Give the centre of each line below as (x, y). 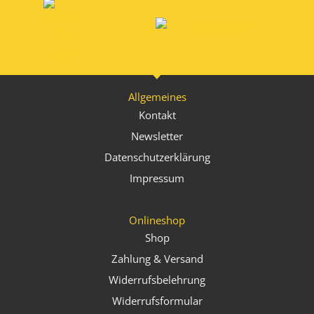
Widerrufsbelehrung (157, 280)
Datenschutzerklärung (157, 157)
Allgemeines (157, 97)
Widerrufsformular (157, 301)
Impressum (157, 178)
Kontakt (157, 115)
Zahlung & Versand (157, 259)
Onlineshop (157, 220)
